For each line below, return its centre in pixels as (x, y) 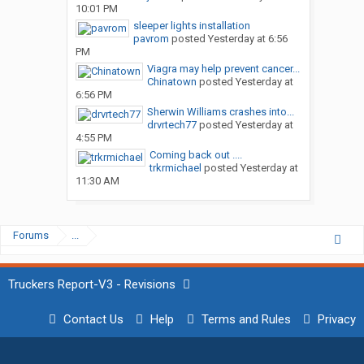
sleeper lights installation (191, 26)
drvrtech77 (171, 125)
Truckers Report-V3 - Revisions (92, 285)
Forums (31, 236)
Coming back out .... (195, 155)
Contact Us (94, 320)
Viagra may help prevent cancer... (223, 69)
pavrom (151, 39)
